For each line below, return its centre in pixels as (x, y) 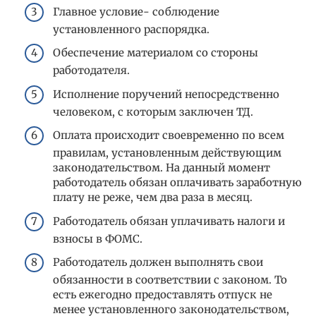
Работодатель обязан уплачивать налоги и (169, 221)
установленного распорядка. (131, 29)
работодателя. (91, 71)
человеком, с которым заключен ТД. (153, 111)
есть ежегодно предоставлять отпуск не (163, 295)
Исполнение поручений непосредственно (166, 94)
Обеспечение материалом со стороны (156, 53)
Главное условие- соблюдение (136, 11)
